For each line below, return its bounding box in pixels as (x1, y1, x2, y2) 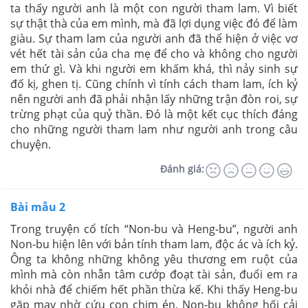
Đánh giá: (160, 162, 204, 175)
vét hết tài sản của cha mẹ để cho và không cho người (10, 45, 298, 61)
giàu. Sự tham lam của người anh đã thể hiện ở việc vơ (10, 30, 298, 46)
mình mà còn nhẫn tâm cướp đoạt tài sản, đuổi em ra (10, 266, 298, 282)
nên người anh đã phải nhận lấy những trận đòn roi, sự (10, 91, 298, 107)
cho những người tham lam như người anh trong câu (10, 121, 298, 137)
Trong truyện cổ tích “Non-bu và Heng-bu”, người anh (10, 221, 298, 236)
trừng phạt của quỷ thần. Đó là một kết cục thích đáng (10, 106, 298, 122)
